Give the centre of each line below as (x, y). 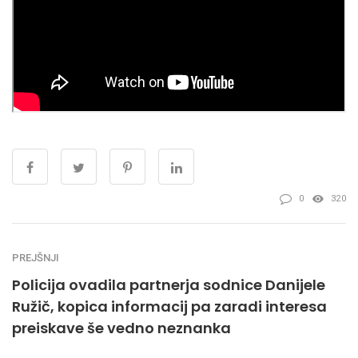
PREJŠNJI (36, 258)
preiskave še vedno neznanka (121, 328)
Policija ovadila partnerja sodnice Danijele (169, 285)
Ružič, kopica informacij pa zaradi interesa (169, 307)
